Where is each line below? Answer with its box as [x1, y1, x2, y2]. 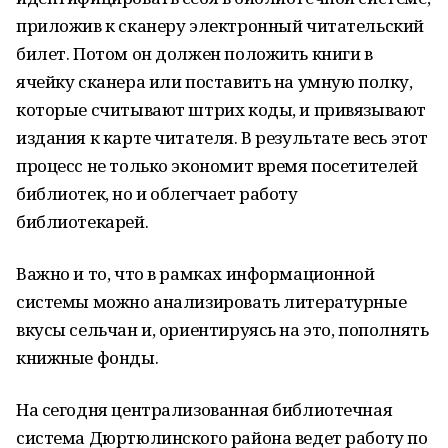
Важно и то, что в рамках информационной [16, 262, 375, 285]
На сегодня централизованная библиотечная [16, 398, 393, 421]
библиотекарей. [16, 210, 149, 233]
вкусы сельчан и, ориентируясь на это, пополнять [16, 318, 429, 341]
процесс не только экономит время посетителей [16, 154, 418, 177]
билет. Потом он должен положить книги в [16, 42, 373, 65]
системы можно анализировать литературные [16, 290, 407, 313]
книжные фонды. [16, 346, 159, 369]
